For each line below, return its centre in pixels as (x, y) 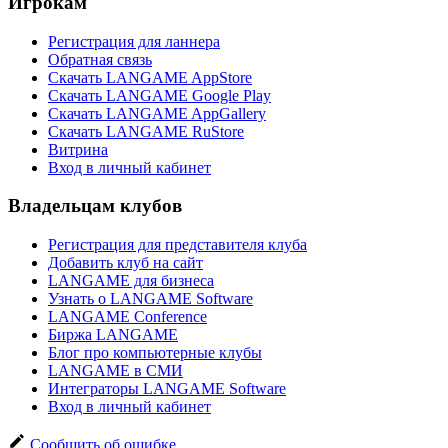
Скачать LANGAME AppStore (150, 77)
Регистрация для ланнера (134, 41)
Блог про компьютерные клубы (155, 353)
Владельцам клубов (95, 206)
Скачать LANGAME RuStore (146, 131)
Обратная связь (100, 59)
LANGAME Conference (127, 317)
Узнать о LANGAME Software (150, 299)
